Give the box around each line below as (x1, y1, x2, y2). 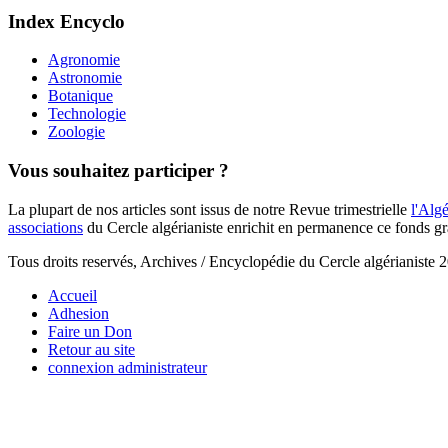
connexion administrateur (48, 358, 207, 376)
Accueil (48, 286, 97, 304)
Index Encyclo (8, 10, 125, 32)
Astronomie (48, 69, 122, 87)
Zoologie (48, 123, 105, 141)
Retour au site (48, 340, 135, 358)
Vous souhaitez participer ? (8, 160, 229, 182)
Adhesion (48, 304, 109, 322)
